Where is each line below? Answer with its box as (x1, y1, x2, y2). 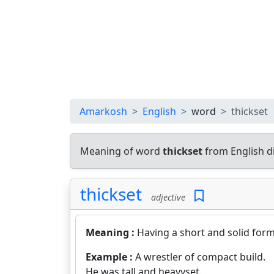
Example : (86, 250, 135, 264)
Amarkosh (80, 105, 127, 118)
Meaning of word (80, 144, 163, 158)
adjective (146, 191, 185, 203)
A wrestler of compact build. (135, 250, 265, 264)
